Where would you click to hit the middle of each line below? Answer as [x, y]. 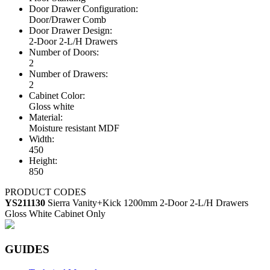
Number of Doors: [64, 52]
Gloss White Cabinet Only [55, 214]
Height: [43, 161]
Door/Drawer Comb [67, 20]
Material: [46, 118]
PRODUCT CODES [46, 192]
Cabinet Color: [57, 96]
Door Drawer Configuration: [83, 9]
